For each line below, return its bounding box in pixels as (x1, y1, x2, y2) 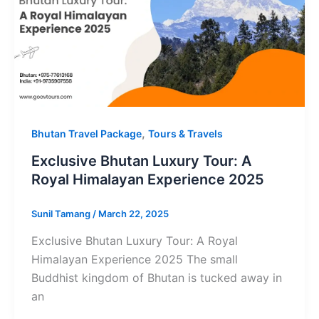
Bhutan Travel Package (31, 127, 142, 140)
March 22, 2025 (98, 208, 169, 220)
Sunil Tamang (31, 208, 93, 220)
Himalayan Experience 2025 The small (31, 251, 238, 266)
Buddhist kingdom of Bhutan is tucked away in (31, 270, 282, 285)
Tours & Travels (148, 127, 223, 140)
